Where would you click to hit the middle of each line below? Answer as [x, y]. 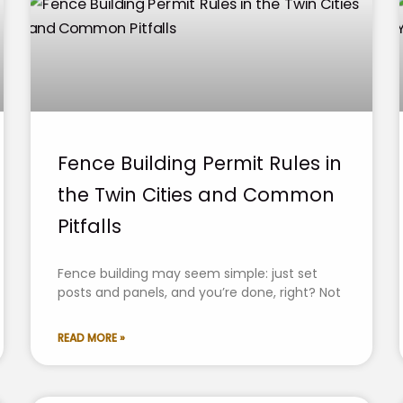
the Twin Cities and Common [196, 194]
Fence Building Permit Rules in [200, 163]
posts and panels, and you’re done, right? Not [199, 292]
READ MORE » [91, 337]
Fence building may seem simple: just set [188, 273]
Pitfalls [90, 226]
